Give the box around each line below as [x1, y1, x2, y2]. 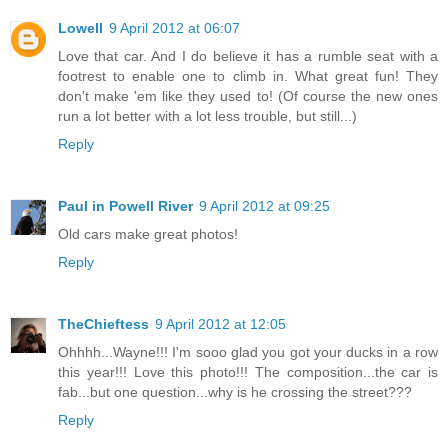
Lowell [58, 20, 103, 37]
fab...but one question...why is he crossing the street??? [58, 384, 412, 401]
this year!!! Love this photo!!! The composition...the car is [58, 364, 438, 381]
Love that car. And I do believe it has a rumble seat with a [58, 48, 438, 65]
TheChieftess [58, 316, 149, 333]
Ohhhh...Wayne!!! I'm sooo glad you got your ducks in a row [58, 344, 438, 361]
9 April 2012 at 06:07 [109, 20, 240, 37]
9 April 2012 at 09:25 [199, 198, 330, 215]
